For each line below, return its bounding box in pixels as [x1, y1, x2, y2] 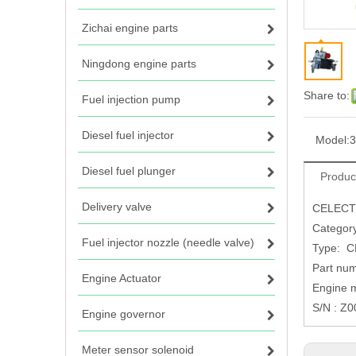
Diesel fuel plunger [82, 164, 176, 177]
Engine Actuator [82, 272, 161, 284]
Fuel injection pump [82, 93, 180, 106]
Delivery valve [82, 200, 152, 213]
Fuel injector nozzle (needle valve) [82, 236, 254, 249]
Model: [315, 133, 350, 146]
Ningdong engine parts [82, 57, 196, 70]
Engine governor [82, 308, 165, 320]
